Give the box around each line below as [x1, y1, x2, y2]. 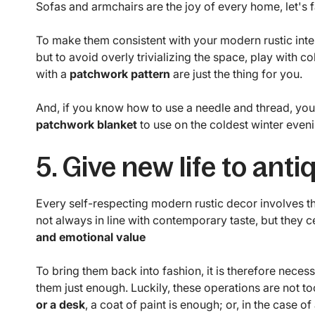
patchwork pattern [69, 67, 170, 82]
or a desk [35, 297, 85, 312]
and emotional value [35, 230, 146, 245]
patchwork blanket [35, 117, 137, 132]
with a [35, 67, 70, 82]
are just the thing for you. [169, 67, 302, 82]
